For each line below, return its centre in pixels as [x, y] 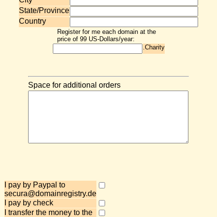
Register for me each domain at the [107, 32]
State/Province [44, 10]
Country [32, 21]
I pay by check [29, 203]
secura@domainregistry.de [50, 194]
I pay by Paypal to [35, 185]
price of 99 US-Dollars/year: [96, 39]
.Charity [154, 47]
